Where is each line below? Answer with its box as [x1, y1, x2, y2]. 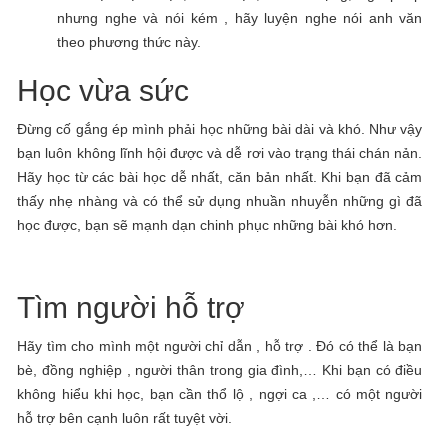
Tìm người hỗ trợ [17, 291, 246, 324]
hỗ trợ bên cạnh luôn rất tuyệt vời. [17, 410, 233, 426]
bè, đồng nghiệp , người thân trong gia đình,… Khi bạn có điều [17, 362, 423, 378]
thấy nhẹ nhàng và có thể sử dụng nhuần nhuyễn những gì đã [17, 193, 423, 209]
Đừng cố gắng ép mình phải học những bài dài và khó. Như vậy [17, 121, 423, 137]
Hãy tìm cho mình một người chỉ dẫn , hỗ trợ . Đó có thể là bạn [17, 338, 423, 354]
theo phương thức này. [57, 34, 202, 50]
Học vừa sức [17, 74, 190, 107]
